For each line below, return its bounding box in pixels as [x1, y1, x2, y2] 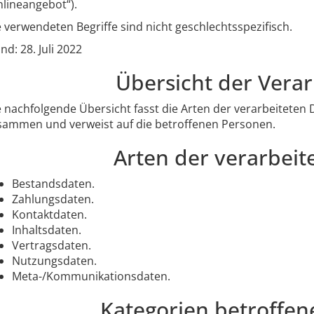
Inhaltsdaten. [12, 221, 81, 238]
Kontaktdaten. [12, 206, 87, 222]
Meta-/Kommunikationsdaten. [12, 268, 170, 284]
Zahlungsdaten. [12, 191, 94, 207]
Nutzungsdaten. [12, 252, 97, 268]
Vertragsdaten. [12, 237, 91, 253]
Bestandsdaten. [12, 175, 95, 191]
